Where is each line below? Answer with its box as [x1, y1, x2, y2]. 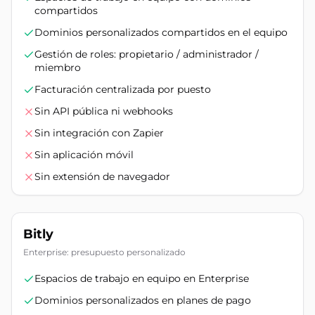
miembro [34, 61, 81, 74]
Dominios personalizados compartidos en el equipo [34, 26, 288, 39]
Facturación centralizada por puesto [34, 83, 211, 96]
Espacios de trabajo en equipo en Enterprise [34, 272, 249, 285]
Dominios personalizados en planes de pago [34, 294, 251, 307]
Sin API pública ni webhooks [34, 105, 173, 117]
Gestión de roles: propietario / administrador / [34, 48, 259, 60]
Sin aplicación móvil [34, 148, 134, 161]
